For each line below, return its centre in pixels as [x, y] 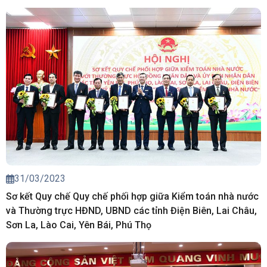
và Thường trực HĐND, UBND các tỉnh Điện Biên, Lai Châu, [131, 211]
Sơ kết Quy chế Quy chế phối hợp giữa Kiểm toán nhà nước [132, 197]
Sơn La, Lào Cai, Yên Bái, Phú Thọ [79, 225]
